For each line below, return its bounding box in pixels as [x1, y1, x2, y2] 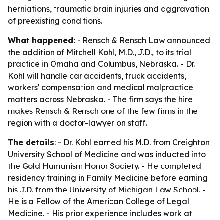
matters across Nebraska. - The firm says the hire [8, 94, 192, 104]
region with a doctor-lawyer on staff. [8, 118, 147, 128]
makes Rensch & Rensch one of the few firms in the [8, 106, 198, 116]
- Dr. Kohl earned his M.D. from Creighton [56, 137, 210, 147]
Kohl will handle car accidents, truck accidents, [8, 71, 186, 81]
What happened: [8, 35, 75, 45]
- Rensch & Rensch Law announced [75, 35, 210, 45]
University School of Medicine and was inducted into [8, 149, 206, 159]
